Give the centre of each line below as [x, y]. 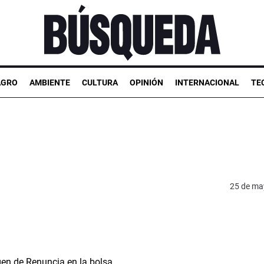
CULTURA [100, 82]
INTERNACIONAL [207, 82]
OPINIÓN [146, 82]
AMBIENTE [50, 82]
